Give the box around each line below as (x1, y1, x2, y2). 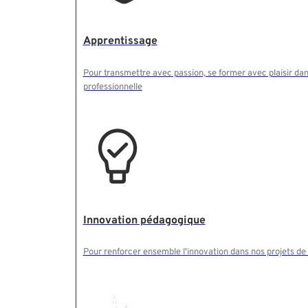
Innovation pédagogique (82, 213, 206, 228)
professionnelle (82, 80, 142, 93)
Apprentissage (82, 34, 157, 49)
